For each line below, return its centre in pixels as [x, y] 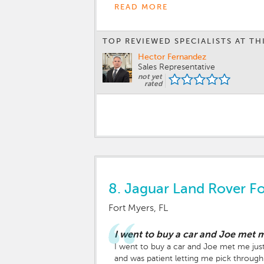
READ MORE [141, 8]
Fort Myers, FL [138, 209]
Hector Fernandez [172, 57]
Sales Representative [176, 67]
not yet [150, 77]
